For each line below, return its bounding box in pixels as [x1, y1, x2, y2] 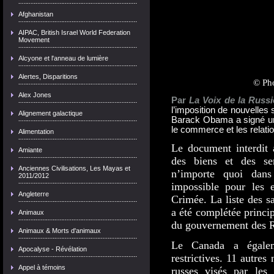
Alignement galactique [18, 109, 83, 117]
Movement [18, 36, 50, 43]
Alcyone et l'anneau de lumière [18, 54, 108, 62]
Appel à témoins [18, 264, 65, 271]
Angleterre [18, 190, 49, 198]
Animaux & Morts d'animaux [18, 227, 101, 234]
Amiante [18, 146, 42, 154]
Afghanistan [18, 10, 53, 18]
